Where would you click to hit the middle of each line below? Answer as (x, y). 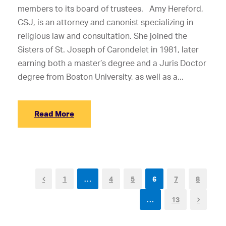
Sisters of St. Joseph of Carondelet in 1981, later (108, 49)
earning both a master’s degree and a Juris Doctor (112, 63)
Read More (54, 114)
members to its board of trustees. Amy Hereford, (110, 9)
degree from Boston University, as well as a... (101, 77)
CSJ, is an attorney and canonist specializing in (105, 22)
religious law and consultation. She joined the (102, 36)
